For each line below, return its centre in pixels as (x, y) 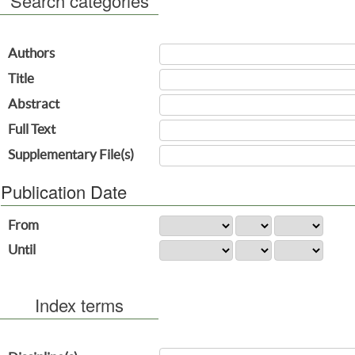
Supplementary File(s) (71, 155)
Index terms (79, 305)
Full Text (32, 129)
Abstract (34, 104)
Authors (32, 53)
